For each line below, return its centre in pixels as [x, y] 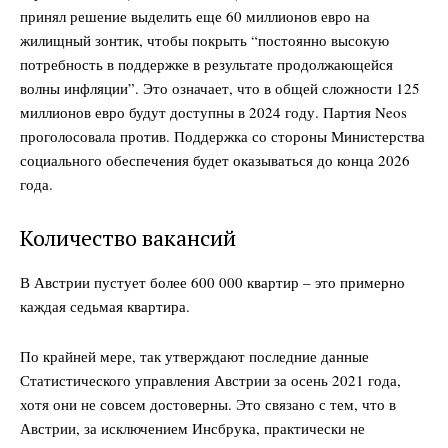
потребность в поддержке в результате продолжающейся [206, 63]
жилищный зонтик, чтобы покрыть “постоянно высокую [204, 39]
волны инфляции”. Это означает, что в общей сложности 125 [220, 87]
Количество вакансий [128, 237]
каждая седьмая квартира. [105, 305]
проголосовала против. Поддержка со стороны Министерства [222, 135]
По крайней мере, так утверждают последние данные [194, 355]
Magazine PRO [224, 268]
